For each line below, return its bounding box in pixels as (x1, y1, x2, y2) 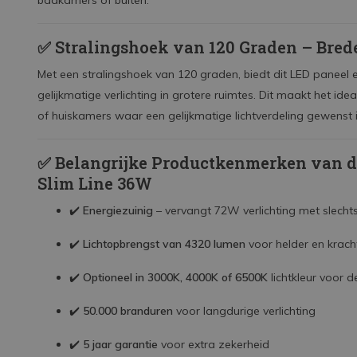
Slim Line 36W (37, 173, 152, 194)
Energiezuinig (83, 203, 153, 218)
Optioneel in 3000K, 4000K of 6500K (83, 270, 268, 284)
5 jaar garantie (83, 337, 158, 351)
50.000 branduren (83, 304, 173, 318)
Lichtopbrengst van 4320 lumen (83, 237, 245, 251)
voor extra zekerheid (158, 337, 269, 351)
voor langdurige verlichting (173, 304, 316, 318)
